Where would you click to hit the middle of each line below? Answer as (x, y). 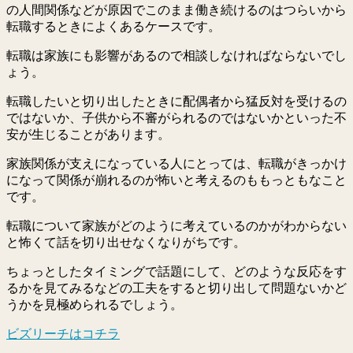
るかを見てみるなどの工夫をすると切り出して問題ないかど (176, 288)
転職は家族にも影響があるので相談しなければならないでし (176, 56)
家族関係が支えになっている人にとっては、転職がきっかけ (176, 164)
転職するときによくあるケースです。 (113, 27)
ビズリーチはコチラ (63, 334)
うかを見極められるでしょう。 (95, 305)
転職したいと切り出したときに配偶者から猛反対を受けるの (176, 102)
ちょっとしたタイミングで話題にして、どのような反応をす (176, 272)
